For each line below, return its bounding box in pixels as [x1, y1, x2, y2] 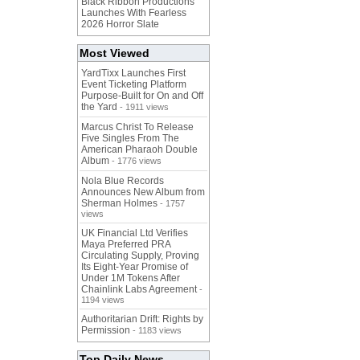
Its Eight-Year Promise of [81, 261, 188, 273]
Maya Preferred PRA [81, 239, 170, 251]
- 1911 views [117, 102, 169, 112]
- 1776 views [109, 156, 162, 166]
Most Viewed [80, 47, 149, 60]
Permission [81, 325, 130, 337]
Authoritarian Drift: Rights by [81, 313, 203, 325]
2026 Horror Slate [81, 18, 159, 31]
